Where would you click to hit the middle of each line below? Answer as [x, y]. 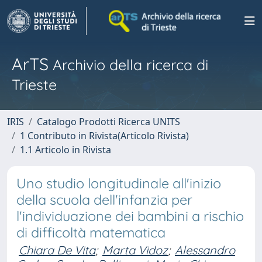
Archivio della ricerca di [128, 65]
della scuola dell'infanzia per [104, 200]
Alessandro [205, 250]
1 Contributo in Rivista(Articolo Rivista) [104, 136]
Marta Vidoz [135, 250]
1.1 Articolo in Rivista [65, 150]
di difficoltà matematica [91, 232]
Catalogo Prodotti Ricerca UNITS [108, 122]
